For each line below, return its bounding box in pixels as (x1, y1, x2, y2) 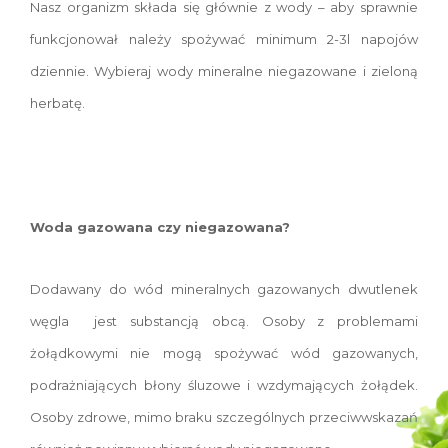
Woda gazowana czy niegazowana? (30, 219, 290, 236)
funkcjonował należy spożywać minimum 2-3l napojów (30, 31, 418, 48)
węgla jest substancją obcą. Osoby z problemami (30, 313, 418, 330)
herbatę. (30, 95, 85, 112)
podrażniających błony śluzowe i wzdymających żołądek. (30, 377, 418, 394)
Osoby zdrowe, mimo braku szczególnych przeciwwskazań (30, 409, 418, 426)
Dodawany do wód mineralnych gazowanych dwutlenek (30, 281, 418, 298)
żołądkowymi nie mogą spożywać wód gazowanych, (30, 345, 418, 362)
